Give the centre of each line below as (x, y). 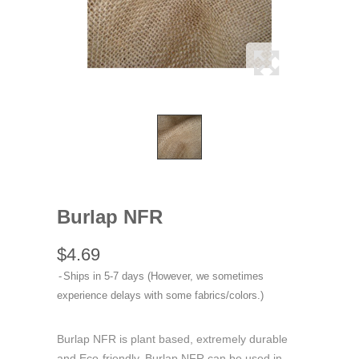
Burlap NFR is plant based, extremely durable (172, 339)
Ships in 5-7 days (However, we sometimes (163, 276)
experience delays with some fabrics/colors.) (160, 295)
